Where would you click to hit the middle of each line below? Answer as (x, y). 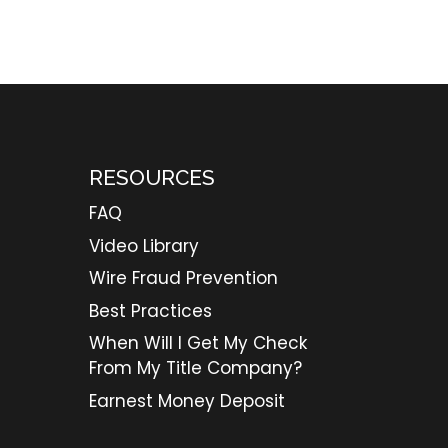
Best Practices (151, 310)
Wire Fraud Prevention (184, 278)
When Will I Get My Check (198, 343)
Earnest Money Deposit (187, 400)
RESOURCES (152, 178)
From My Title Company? (196, 368)
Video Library (144, 245)
